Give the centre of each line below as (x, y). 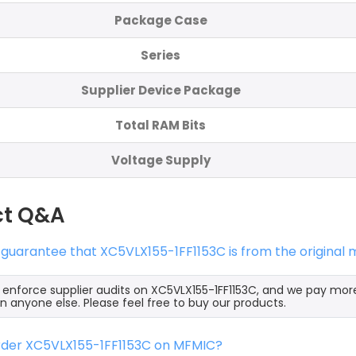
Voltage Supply (161, 160)
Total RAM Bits (161, 125)
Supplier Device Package (161, 90)
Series (161, 55)
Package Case (161, 20)
